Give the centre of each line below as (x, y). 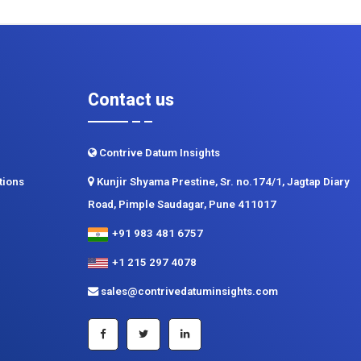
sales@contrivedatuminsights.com (188, 292)
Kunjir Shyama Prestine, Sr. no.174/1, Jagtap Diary (222, 182)
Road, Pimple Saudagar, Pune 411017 (182, 205)
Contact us (131, 100)
